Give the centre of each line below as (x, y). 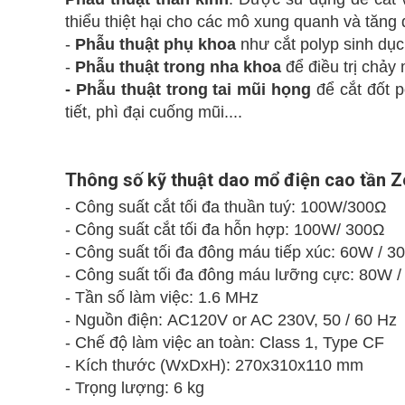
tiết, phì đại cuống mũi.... (154, 112)
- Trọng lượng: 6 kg (135, 388)
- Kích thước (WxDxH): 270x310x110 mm (214, 365)
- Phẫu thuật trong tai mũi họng (188, 89)
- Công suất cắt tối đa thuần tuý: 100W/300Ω (226, 207)
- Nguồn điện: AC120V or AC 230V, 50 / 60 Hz (231, 320)
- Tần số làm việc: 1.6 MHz (162, 297)
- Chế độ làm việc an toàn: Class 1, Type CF (225, 343)
